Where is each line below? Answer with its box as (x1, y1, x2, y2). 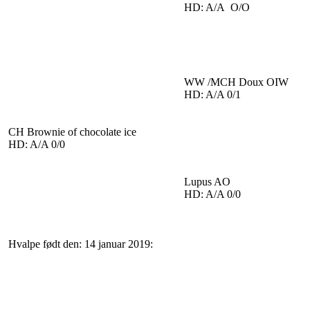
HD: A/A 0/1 (184, 89, 241, 100)
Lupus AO (184, 176, 230, 188)
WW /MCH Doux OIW (184, 76, 289, 88)
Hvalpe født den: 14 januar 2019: (8, 238, 153, 250)
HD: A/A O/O (184, 1, 250, 13)
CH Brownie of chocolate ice (8, 126, 136, 138)
